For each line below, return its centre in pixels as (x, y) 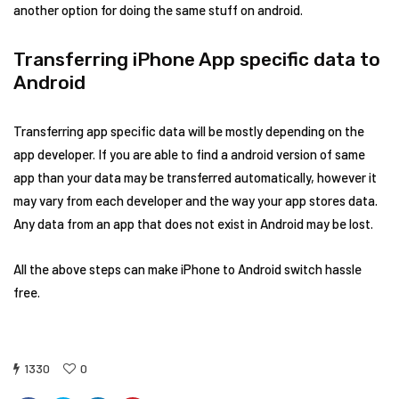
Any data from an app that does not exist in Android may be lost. (193, 224)
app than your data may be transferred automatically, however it (195, 177)
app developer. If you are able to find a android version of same (189, 154)
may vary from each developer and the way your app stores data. (195, 200)
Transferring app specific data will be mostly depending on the (189, 131)
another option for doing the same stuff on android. (158, 10)
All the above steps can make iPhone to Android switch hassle (187, 269)
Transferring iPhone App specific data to (197, 59)
